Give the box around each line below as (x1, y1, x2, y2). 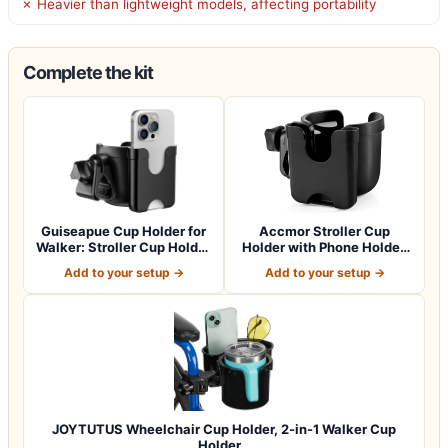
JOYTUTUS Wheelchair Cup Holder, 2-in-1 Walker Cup (52, 420, 396, 437)
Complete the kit (23, 61, 154, 83)
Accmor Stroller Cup (259, 222, 390, 239)
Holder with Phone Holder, (241, 238, 408, 255)
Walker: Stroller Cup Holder (36, 238, 211, 255)
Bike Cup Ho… (280, 254, 369, 271)
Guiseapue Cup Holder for (41, 222, 206, 239)
